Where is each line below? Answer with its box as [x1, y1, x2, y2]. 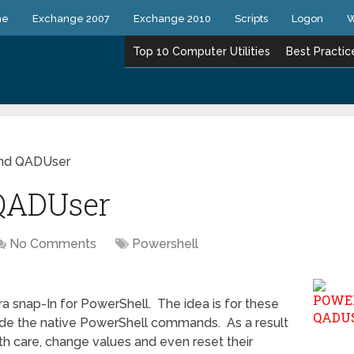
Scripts [235, 13, 268, 24]
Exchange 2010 [134, 13, 211, 24]
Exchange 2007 [32, 13, 110, 24]
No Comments [9, 236, 96, 251]
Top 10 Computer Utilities [133, 45, 270, 58]
